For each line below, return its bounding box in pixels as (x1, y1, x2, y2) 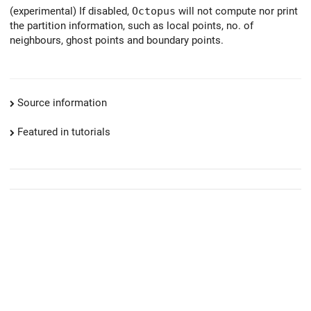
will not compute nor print (176, 4, 298, 17)
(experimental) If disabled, (10, 4, 132, 17)
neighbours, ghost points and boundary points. (10, 33, 224, 47)
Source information (17, 96, 107, 110)
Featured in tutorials (17, 126, 110, 139)
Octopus (132, 4, 176, 17)
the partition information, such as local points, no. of (10, 19, 253, 32)
